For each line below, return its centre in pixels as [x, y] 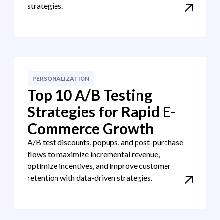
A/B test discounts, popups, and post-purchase [105, 142]
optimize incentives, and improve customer [99, 166]
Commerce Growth [91, 128]
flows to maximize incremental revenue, [94, 154]
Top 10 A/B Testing [90, 95]
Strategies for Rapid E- [102, 111]
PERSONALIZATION [61, 78]
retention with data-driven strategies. [90, 178]
